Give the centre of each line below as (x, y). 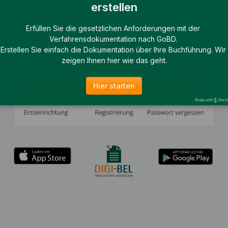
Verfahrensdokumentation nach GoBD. (114, 39)
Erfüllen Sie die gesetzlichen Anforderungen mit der (114, 28)
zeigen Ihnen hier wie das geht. (114, 60)
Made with (204, 100)
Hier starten (114, 85)
